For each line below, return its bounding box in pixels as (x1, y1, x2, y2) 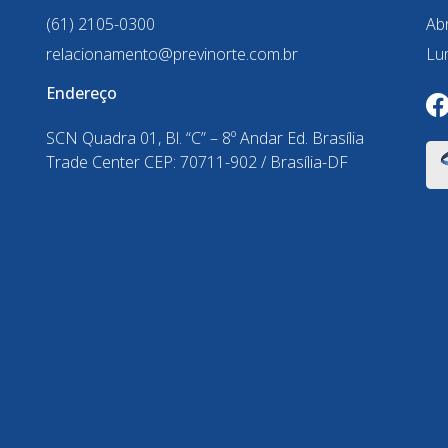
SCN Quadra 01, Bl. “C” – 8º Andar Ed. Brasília (46, 127, 364, 150)
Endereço (46, 82, 117, 105)
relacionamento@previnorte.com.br (46, 43, 298, 66)
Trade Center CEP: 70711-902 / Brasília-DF (46, 151, 348, 174)
